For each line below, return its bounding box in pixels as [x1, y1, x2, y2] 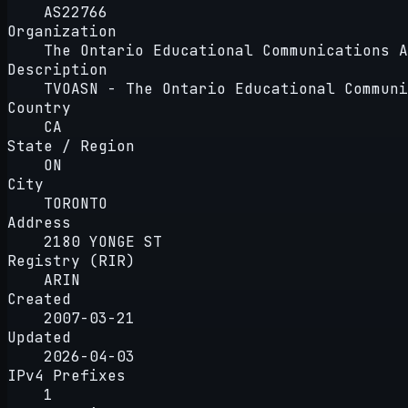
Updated [7, 327, 71, 347]
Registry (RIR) [7, 250, 135, 270]
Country [7, 97, 71, 117]
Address [7, 212, 71, 232]
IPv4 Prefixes [7, 365, 126, 385]
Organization [7, 21, 117, 41]
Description [7, 59, 107, 79]
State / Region [7, 136, 135, 156]
